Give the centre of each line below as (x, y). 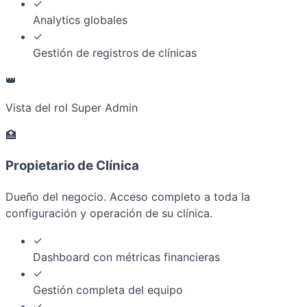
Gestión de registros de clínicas (115, 53)
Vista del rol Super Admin (72, 108)
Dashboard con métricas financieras (126, 257)
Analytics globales (80, 20)
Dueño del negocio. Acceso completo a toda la (128, 196)
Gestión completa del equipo (108, 290)
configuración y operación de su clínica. (109, 213)
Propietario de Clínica (72, 165)
